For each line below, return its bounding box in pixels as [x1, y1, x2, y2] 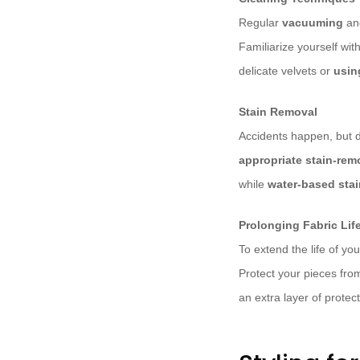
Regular [239, 16, 282, 30]
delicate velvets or [239, 64, 333, 78]
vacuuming [282, 16, 343, 30]
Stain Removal [239, 105, 317, 119]
